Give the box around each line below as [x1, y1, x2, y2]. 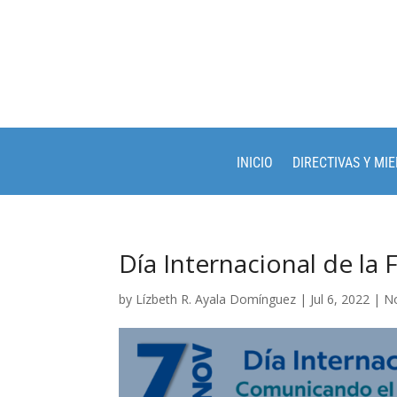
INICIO [237, 154, 273, 171]
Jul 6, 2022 [310, 291, 370, 307]
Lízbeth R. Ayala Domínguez [136, 291, 297, 307]
